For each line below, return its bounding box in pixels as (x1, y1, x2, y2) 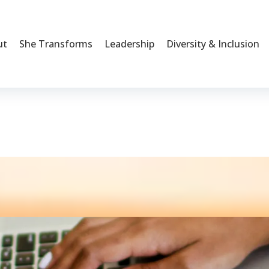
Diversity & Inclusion (166, 37, 259, 50)
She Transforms (19, 37, 92, 50)
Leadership (104, 37, 154, 50)
